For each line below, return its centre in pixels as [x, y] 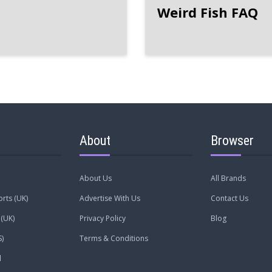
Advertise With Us [110, 198]
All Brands [229, 178]
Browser [233, 140]
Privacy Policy [102, 218]
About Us [95, 178]
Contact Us [230, 198]
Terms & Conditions [114, 238]
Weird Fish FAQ [208, 12]
